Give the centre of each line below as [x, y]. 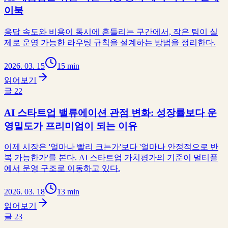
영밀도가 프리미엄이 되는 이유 [71, 126]
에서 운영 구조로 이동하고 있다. [62, 168]
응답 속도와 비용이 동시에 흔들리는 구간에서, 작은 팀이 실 [111, 32]
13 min [68, 192]
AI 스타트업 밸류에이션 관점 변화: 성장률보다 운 [110, 112]
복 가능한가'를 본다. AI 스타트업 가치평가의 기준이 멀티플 [111, 158]
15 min [68, 66]
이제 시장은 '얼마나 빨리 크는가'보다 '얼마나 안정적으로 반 [111, 147]
